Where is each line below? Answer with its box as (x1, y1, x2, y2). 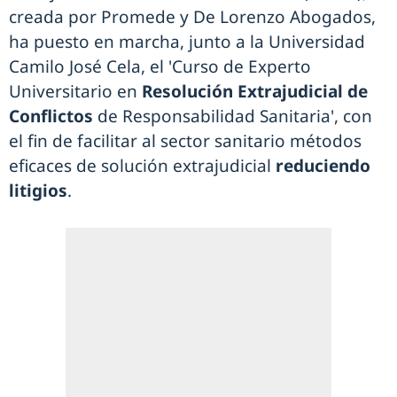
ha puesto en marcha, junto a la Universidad (9, 30, 365, 54)
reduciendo (276, 154, 370, 178)
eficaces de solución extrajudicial (9, 154, 276, 178)
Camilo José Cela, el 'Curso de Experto (9, 55, 311, 79)
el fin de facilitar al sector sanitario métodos (9, 129, 362, 153)
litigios (9, 179, 67, 203)
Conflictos (9, 105, 93, 128)
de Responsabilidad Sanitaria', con (93, 105, 372, 128)
